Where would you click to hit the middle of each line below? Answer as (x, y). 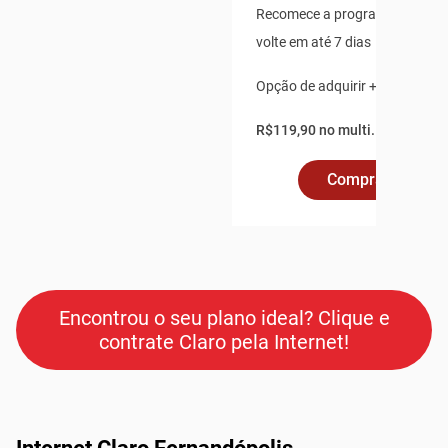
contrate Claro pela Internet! (224, 342)
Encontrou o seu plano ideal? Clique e (224, 318)
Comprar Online (383, 179)
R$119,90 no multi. (315, 130)
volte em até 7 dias (313, 42)
